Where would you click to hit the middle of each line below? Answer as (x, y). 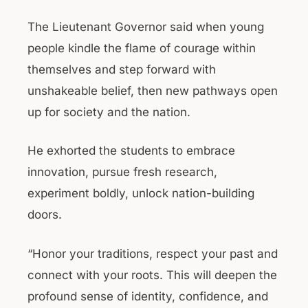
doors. (45, 214)
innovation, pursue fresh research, (122, 172)
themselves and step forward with (122, 69)
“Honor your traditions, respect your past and (153, 253)
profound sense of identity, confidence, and (148, 296)
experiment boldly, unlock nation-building (141, 193)
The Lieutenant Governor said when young (146, 26)
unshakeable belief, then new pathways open (153, 90)
